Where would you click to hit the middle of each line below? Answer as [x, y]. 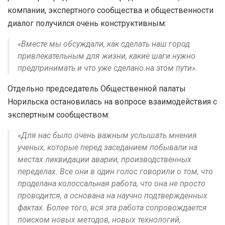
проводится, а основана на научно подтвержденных [113, 195]
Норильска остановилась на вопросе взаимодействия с [112, 101]
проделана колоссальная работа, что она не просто [111, 183]
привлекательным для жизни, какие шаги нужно [106, 56]
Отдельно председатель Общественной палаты [97, 88]
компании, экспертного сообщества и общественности [110, 10]
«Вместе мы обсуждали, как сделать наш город [104, 44]
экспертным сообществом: [59, 115]
